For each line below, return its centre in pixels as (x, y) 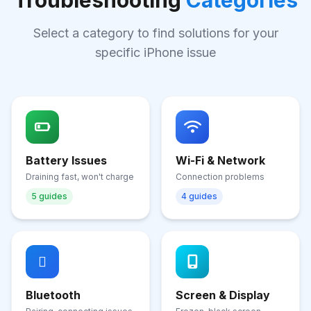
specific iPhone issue (155, 52)
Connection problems (220, 177)
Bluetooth (53, 295)
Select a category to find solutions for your (155, 33)
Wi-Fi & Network (220, 160)
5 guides (49, 196)
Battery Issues (66, 160)
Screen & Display (223, 295)
